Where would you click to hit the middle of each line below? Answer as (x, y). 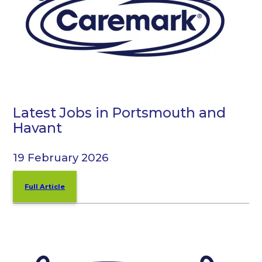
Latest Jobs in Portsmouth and (120, 113)
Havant (38, 128)
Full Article (45, 186)
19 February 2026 (61, 157)
